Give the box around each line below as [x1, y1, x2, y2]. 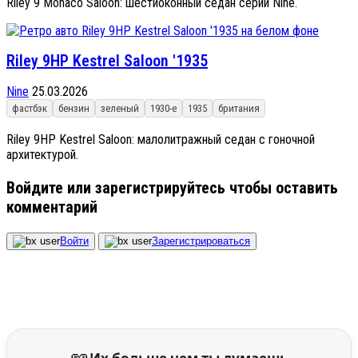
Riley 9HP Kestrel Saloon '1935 [6, 51, 208, 71]
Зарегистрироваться [152, 234, 250, 247]
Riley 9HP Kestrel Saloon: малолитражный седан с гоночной [6, 131, 315, 147]
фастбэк [12, 101, 47, 114]
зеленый [101, 101, 139, 114]
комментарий [6, 197, 97, 217]
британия [218, 101, 260, 114]
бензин [58, 101, 89, 114]
